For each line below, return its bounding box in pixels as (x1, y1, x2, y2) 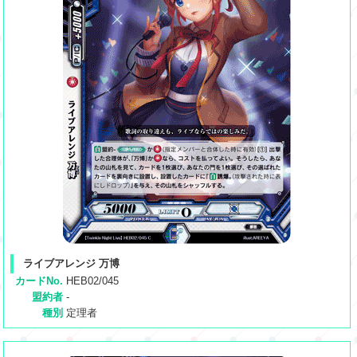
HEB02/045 (66, 275, 119, 288)
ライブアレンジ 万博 (23, 257, 120, 270)
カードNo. (15, 275, 63, 288)
